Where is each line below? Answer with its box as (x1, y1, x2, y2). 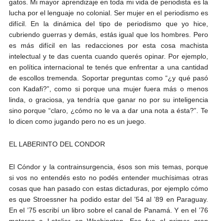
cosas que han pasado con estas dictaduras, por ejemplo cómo (8, 184, 208, 192)
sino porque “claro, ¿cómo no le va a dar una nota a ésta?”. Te (8, 106, 208, 114)
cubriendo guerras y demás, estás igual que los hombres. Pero (8, 30, 208, 38)
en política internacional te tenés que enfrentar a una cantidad (8, 63, 208, 71)
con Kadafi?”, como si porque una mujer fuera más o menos (8, 84, 208, 93)
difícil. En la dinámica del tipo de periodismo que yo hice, (8, 19, 208, 28)
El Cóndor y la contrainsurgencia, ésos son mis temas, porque (8, 162, 208, 171)
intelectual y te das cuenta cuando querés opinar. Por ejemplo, (8, 52, 208, 60)
